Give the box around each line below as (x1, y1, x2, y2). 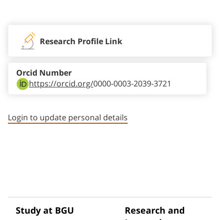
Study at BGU (16, 205, 74, 217)
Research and (125, 205, 185, 217)
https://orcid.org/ (29, 79, 93, 88)
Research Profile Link (40, 37, 122, 47)
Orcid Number (16, 68, 72, 78)
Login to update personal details (8, 113, 128, 122)
